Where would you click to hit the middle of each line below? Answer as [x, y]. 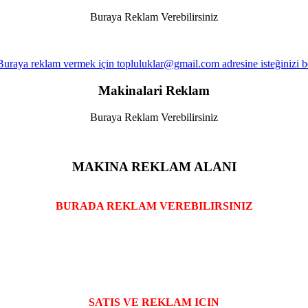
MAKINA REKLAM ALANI [154, 167]
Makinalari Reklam [154, 90]
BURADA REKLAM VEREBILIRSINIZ [154, 206]
